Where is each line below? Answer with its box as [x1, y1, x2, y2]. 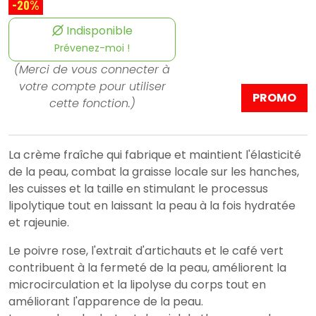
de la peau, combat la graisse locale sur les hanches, [8, 164, 299, 181]
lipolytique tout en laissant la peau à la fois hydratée [8, 197, 296, 214]
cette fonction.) [49, 95, 135, 112]
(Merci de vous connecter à [14, 61, 171, 78]
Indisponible [63, 23, 133, 39]
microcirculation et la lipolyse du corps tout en [8, 276, 266, 293]
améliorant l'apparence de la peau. [8, 293, 203, 310]
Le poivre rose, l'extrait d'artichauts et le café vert [8, 243, 284, 260]
